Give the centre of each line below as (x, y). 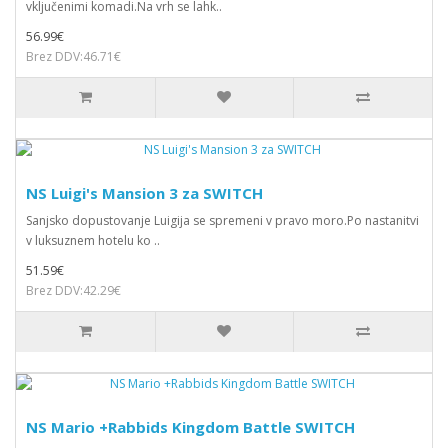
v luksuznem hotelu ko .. (93, 240)
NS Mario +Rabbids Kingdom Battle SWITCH (190, 427)
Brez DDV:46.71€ (73, 56)
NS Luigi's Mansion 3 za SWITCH (144, 193)
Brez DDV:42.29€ (73, 290)
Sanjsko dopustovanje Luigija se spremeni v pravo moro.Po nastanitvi (222, 220)
